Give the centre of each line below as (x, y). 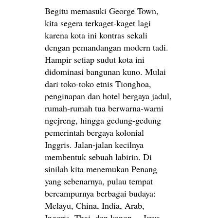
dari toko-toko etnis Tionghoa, (98, 84)
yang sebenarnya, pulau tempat (99, 181)
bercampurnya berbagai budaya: (100, 193)
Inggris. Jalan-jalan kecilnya (94, 145)
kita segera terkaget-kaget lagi (98, 23)
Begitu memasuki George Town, (102, 11)
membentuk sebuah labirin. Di (98, 157)
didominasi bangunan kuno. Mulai (105, 72)
